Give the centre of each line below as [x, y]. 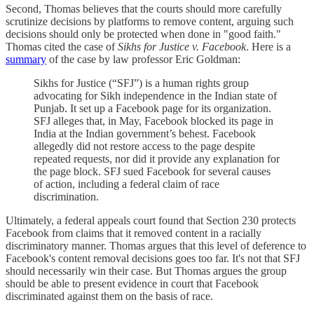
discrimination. [66, 197]
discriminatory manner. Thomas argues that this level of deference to [156, 246]
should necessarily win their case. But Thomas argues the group [146, 271]
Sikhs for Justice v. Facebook [182, 47]
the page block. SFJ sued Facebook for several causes [152, 172]
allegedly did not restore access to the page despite [144, 146]
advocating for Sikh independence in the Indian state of [155, 96]
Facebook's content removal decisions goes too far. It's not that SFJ [153, 259]
